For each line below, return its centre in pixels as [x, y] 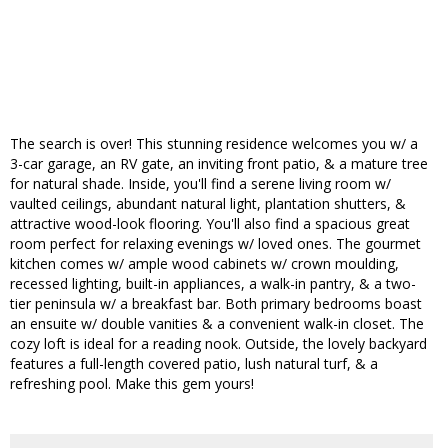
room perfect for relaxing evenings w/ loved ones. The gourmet [215, 244]
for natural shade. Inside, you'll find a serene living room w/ [200, 184]
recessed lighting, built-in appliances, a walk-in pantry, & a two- [213, 284]
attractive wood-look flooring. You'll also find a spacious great [210, 224]
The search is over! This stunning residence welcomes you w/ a [214, 144]
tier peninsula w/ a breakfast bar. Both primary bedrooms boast [216, 304]
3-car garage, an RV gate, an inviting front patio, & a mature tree [219, 164]
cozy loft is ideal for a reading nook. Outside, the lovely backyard [218, 344]
